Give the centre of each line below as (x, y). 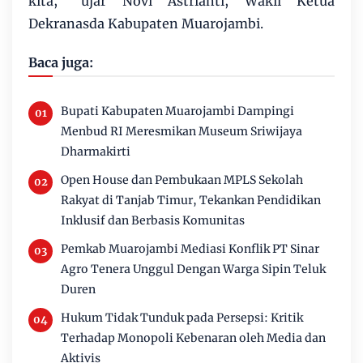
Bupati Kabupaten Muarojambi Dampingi (177, 111)
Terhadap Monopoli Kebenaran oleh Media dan (193, 337)
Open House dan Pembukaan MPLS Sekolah (182, 179)
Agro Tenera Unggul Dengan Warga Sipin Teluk (193, 269)
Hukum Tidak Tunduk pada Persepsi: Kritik (182, 317)
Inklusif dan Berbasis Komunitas (153, 220)
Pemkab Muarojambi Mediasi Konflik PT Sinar (190, 248)
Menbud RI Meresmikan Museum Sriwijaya (181, 131)
